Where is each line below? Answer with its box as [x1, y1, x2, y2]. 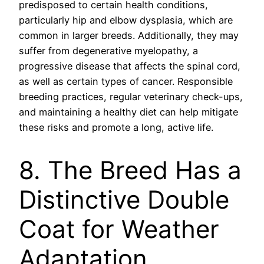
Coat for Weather [19, 213, 219, 244]
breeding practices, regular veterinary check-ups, [19, 90, 243, 103]
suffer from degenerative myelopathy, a [19, 44, 198, 57]
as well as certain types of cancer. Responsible [19, 75, 233, 87]
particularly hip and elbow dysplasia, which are [19, 14, 233, 26]
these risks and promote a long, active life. [19, 121, 213, 133]
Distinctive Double [19, 184, 229, 214]
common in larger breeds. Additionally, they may [19, 29, 239, 41]
